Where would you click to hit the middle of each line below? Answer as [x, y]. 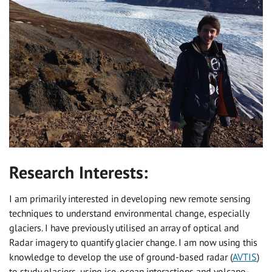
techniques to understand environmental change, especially [129, 213]
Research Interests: [79, 173]
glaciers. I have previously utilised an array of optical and [124, 228]
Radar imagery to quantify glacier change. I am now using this [133, 243]
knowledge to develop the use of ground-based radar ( [121, 257]
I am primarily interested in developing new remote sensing [130, 199]
